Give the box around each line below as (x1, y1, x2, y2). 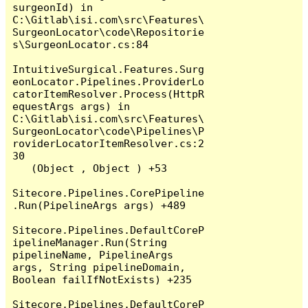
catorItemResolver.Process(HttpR (12, 87, 205, 100)
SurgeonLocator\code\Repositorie (12, 25, 205, 38)
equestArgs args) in (12, 100, 131, 112)
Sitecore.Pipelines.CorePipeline (12, 186, 205, 199)
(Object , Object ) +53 (12, 162, 32, 174)
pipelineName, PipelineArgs (12, 248, 174, 261)
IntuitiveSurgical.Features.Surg (12, 63, 205, 75)
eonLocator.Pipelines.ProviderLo (12, 75, 205, 87)
